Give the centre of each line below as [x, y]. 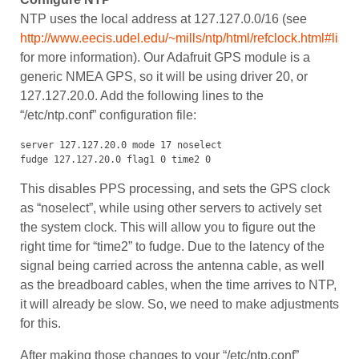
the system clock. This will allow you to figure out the [168, 228]
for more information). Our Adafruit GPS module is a [165, 58]
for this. [40, 324]
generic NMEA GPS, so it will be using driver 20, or [164, 77]
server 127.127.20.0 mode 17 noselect [121, 145]
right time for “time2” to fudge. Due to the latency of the [172, 247]
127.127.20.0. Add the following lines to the [142, 96]
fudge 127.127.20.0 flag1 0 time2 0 [115, 160]
